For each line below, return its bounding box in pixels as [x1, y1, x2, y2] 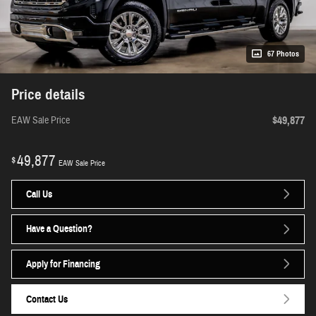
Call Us [26, 188, 52, 200]
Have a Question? [26, 223, 92, 236]
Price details [11, 85, 85, 104]
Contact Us [26, 293, 68, 305]
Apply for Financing [26, 257, 100, 270]
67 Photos [267, 49, 299, 59]
